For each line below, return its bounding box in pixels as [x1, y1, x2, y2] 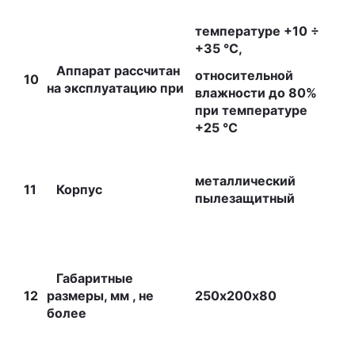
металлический [195, 173, 296, 189]
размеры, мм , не [47, 288, 154, 303]
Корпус [47, 181, 102, 197]
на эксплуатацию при [47, 80, 184, 96]
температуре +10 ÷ [195, 23, 319, 39]
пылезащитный [195, 190, 295, 206]
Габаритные [47, 270, 133, 286]
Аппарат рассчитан [47, 63, 180, 78]
